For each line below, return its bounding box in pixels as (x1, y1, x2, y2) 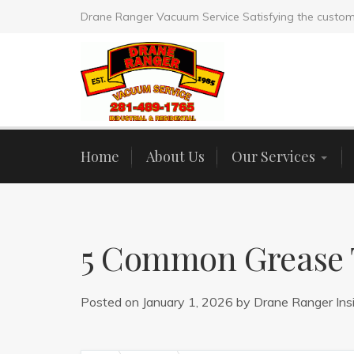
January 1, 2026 (142, 294, 233, 310)
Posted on (81, 294, 142, 310)
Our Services (232, 147, 315, 166)
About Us (146, 147, 205, 166)
